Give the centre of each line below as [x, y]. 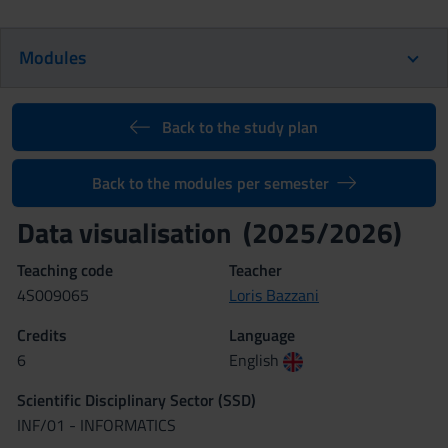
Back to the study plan [239, 127]
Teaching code [65, 270]
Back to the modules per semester [210, 183]
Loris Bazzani [274, 295]
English [256, 360]
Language [262, 335]
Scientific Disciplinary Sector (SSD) [136, 400]
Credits [42, 335]
